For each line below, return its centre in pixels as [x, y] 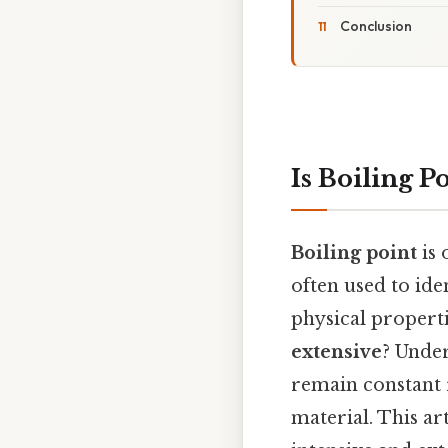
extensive [336, 352]
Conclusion [376, 26]
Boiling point [354, 253]
